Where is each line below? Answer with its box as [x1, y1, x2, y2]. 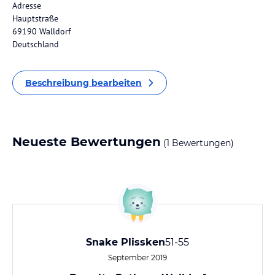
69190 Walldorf [12, 26, 71, 37]
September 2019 [108, 253, 167, 262]
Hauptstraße [12, 13, 58, 24]
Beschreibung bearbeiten [25, 77, 142, 88]
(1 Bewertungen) [161, 137, 234, 149]
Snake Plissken [86, 236, 165, 248]
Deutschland [12, 39, 59, 50]
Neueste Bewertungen [12, 134, 161, 149]
